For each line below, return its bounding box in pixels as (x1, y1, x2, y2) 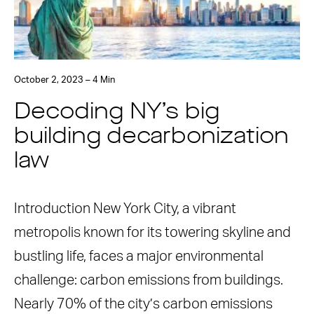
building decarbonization (14, 126, 289, 149)
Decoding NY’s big (14, 102, 219, 124)
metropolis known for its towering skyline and (14, 226, 291, 240)
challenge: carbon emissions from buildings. (14, 273, 283, 287)
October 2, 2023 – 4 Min (14, 76, 115, 85)
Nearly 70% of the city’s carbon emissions (14, 297, 273, 311)
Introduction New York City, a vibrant (14, 202, 236, 216)
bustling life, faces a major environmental (14, 250, 264, 264)
